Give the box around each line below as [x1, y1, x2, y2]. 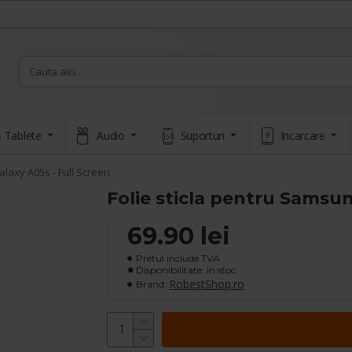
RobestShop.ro [169, 277, 244, 291]
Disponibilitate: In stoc [136, 264, 236, 276]
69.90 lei [127, 222, 230, 251]
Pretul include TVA [136, 252, 220, 264]
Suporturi [180, 127, 225, 143]
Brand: [136, 277, 167, 290]
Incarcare [280, 127, 325, 143]
